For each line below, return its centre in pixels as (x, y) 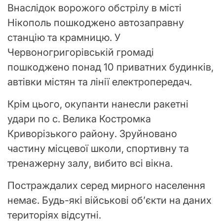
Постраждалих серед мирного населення (106, 186)
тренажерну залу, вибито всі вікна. (90, 164)
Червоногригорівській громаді (81, 53)
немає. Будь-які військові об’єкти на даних (110, 201)
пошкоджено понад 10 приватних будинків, (110, 67)
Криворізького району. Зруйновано (92, 134)
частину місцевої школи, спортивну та (98, 149)
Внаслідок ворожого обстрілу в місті (94, 8)
